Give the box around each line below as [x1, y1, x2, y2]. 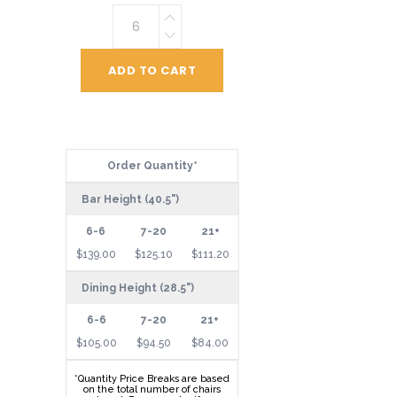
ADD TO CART [107, 62, 197, 80]
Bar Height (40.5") [82, 193, 179, 206]
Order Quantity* [106, 160, 198, 173]
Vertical [112, 8, 158, 23]
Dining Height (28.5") [82, 282, 194, 295]
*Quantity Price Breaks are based [74, 373, 230, 385]
